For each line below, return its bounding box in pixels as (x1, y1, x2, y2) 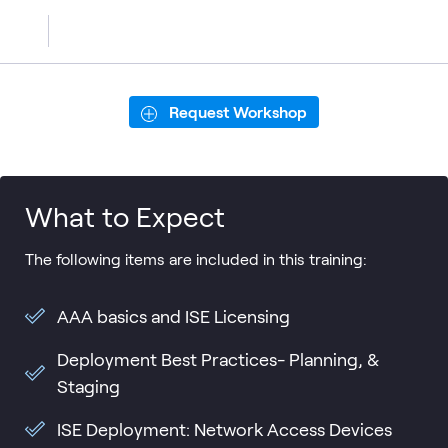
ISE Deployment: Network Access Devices (57, 417, 392, 440)
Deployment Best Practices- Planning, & (57, 347, 379, 370)
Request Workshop (169, 101, 307, 121)
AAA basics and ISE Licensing (57, 304, 290, 327)
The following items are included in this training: (25, 248, 371, 268)
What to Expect (25, 198, 225, 233)
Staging (57, 374, 120, 397)
